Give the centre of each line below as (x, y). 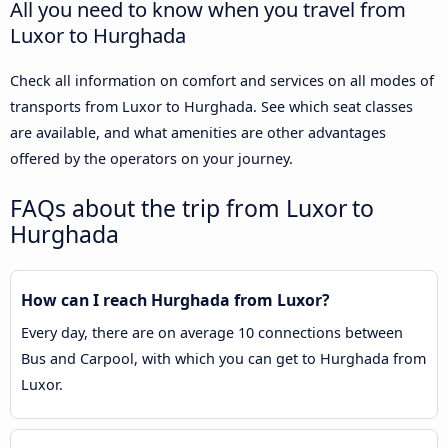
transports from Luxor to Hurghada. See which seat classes (211, 106)
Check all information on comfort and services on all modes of (222, 80)
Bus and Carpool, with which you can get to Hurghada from (223, 359)
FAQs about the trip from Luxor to (192, 208)
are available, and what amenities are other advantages (198, 132)
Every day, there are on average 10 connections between (212, 333)
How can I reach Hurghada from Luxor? (175, 300)
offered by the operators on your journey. (151, 158)
